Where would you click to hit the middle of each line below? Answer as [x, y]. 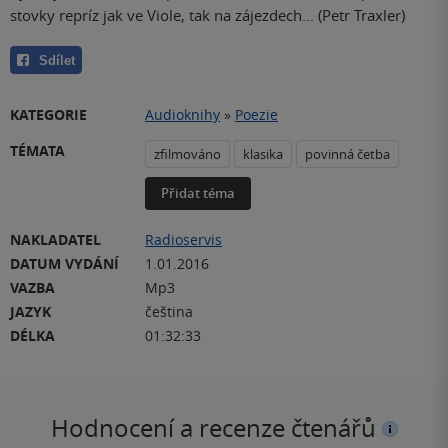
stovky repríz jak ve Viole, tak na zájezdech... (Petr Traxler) [207, 15]
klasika [263, 154]
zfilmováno [187, 154]
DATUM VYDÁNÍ [64, 264]
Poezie [256, 115]
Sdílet [57, 61]
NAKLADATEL [55, 240]
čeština [169, 312]
